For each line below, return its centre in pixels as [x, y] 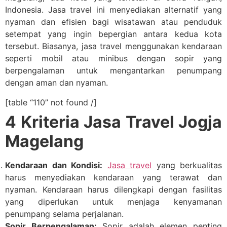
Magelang [44, 141]
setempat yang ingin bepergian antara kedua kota [113, 34]
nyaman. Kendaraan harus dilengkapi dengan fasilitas [113, 189]
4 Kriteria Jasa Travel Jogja [113, 122]
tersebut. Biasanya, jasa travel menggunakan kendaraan [113, 46]
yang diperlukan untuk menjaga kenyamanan [113, 201]
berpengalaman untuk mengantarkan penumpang [113, 71]
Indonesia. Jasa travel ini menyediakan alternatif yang [113, 10]
